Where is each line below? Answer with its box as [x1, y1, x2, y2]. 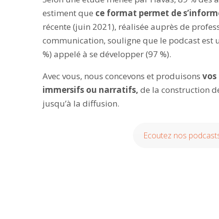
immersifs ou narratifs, [43, 84, 141, 95]
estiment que [43, 7, 96, 19]
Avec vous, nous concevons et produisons [43, 70, 203, 82]
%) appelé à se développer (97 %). [43, 48, 172, 60]
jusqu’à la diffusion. [43, 98, 120, 109]
